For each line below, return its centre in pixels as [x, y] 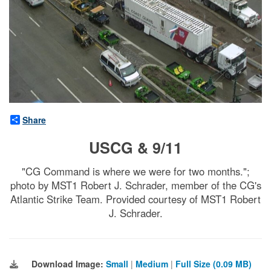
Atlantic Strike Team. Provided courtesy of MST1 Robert [135, 199]
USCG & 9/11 [135, 148]
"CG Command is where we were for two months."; [135, 171]
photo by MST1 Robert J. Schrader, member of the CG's [135, 185]
